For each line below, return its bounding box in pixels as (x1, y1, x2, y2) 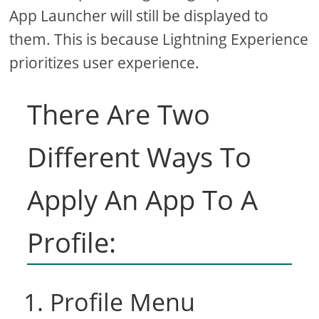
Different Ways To (27, 138, 252, 176)
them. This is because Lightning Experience (9, 29, 309, 50)
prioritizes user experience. (9, 53, 200, 73)
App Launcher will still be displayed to (9, 6, 269, 26)
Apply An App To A (27, 181, 258, 219)
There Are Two (27, 95, 211, 133)
